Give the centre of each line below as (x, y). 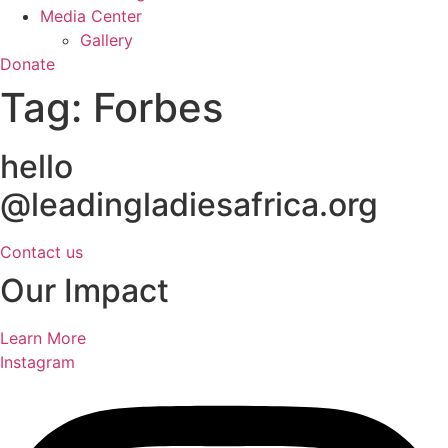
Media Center (91, 16)
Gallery (106, 40)
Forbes (158, 107)
